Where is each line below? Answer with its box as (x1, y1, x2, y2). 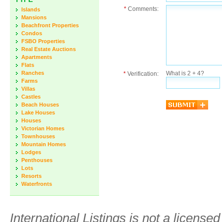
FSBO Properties (21, 38, 65, 44)
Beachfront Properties (21, 22, 79, 28)
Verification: (126, 70, 159, 77)
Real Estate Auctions (21, 46, 76, 52)
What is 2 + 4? (166, 70, 204, 77)
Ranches (21, 70, 44, 76)
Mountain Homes (21, 141, 66, 147)
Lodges (21, 149, 41, 155)
